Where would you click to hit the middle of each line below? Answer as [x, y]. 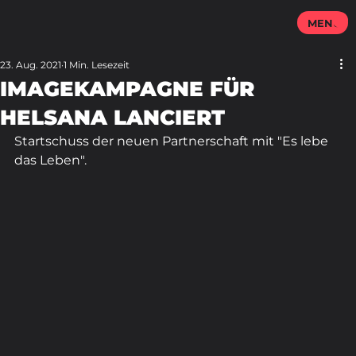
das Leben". [50, 160]
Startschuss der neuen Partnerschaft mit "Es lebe [173, 141]
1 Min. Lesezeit [97, 65]
